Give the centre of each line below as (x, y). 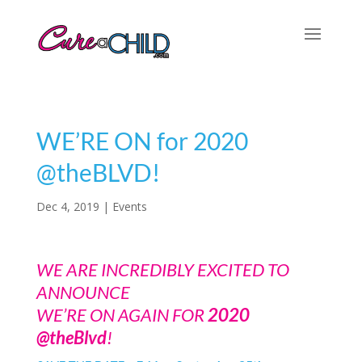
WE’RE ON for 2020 (142, 141)
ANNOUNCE (83, 292)
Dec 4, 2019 (67, 206)
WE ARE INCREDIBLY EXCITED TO (162, 269)
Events (129, 206)
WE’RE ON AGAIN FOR (120, 315)
